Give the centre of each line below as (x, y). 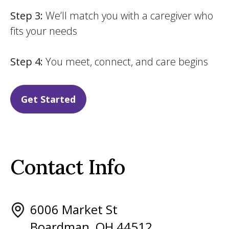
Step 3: (27, 16)
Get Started (48, 99)
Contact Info (68, 167)
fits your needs (44, 31)
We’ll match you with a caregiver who (128, 16)
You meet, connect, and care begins (125, 62)
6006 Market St (74, 209)
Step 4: (27, 62)
